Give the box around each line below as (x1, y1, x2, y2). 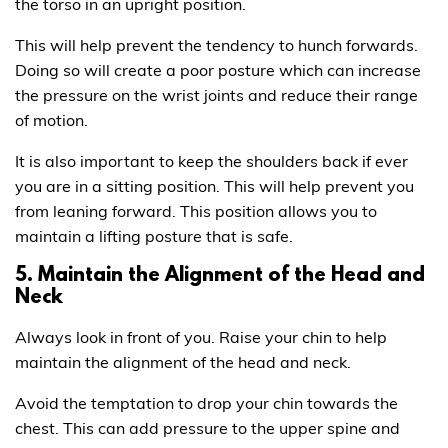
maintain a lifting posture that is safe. (15, 225, 293, 246)
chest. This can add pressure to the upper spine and (15, 417, 400, 438)
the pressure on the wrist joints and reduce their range (15, 84, 418, 105)
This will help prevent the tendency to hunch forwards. (15, 34, 418, 55)
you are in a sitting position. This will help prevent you (15, 175, 414, 196)
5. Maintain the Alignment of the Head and (15, 264, 425, 287)
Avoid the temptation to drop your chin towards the (15, 392, 398, 413)
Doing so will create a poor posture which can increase (15, 59, 421, 80)
